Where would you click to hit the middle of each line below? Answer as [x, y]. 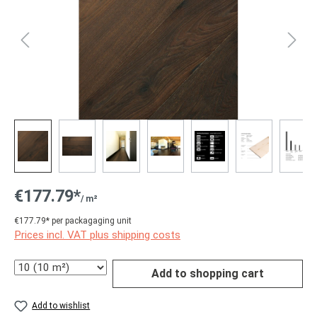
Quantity [33, 267]
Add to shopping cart [207, 273]
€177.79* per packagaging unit [73, 221]
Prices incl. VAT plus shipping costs [97, 235]
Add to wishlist [61, 306]
